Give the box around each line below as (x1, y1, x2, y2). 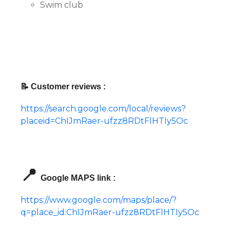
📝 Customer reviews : (21, 82, 106, 91)
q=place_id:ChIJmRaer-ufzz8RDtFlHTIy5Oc (21, 207, 199, 217)
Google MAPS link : (41, 173, 116, 182)
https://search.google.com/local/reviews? (21, 103, 186, 113)
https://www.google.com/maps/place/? (21, 195, 177, 205)
